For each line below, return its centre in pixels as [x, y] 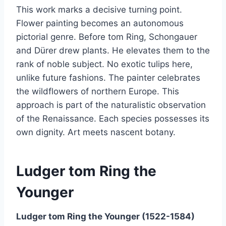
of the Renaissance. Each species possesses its [113, 118]
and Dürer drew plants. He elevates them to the [113, 50]
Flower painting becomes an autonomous [100, 23]
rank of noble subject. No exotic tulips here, [104, 64]
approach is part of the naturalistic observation [111, 105]
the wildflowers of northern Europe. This [98, 91]
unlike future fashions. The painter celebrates [108, 77]
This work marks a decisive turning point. [99, 9]
